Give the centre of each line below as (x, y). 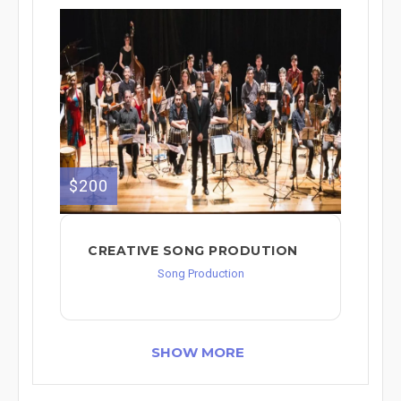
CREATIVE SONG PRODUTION (193, 250)
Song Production (200, 273)
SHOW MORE (198, 352)
